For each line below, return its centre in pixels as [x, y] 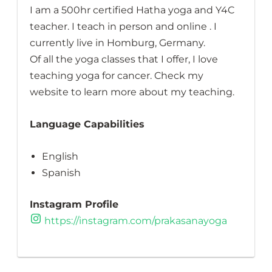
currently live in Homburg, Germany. [117, 43]
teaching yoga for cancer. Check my [116, 76]
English [60, 156]
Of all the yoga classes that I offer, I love [124, 59]
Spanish [61, 172]
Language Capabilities [87, 124]
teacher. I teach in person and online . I [123, 27]
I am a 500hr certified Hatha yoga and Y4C [132, 10]
